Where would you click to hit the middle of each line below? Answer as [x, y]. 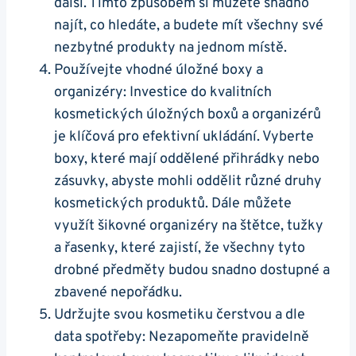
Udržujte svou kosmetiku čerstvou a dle [180, 315]
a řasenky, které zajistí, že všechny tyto [180, 248]
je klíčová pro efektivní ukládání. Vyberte [184, 137]
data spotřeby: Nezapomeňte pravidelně [182, 337]
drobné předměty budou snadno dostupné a [192, 270]
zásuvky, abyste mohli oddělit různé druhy [188, 181]
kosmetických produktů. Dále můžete [173, 203]
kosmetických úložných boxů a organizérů [188, 114]
